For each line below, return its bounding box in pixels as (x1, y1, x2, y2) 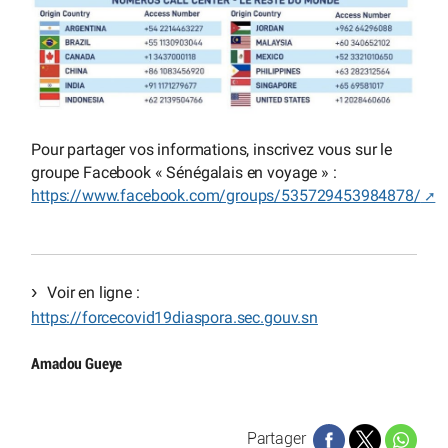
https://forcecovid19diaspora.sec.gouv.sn (31, 308, 318, 328)
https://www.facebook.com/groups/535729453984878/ (31, 185, 421, 205)
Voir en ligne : (47, 283, 140, 303)
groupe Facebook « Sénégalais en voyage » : (31, 162, 337, 182)
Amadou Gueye (31, 355, 123, 372)
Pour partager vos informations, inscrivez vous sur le (31, 139, 392, 159)
